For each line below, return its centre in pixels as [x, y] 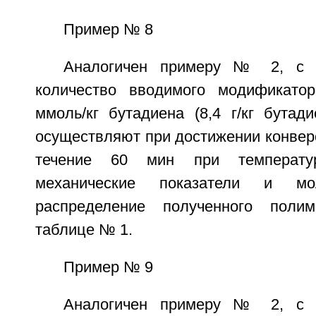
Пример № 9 [108, 267]
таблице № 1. [84, 230]
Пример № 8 [108, 29]
